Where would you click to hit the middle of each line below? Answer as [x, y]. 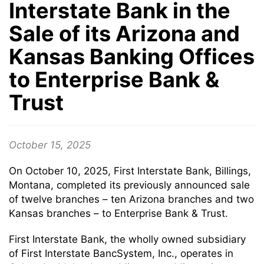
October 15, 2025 [50, 145]
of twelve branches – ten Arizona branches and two [131, 199]
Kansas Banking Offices [132, 57]
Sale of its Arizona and [124, 34]
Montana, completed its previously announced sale [129, 185]
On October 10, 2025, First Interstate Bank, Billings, [130, 171]
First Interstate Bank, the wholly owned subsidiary [127, 239]
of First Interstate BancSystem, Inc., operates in [121, 253]
